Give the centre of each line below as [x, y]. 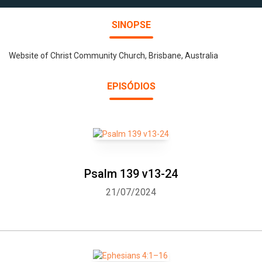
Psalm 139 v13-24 [131, 174]
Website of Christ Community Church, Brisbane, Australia [113, 56]
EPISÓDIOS [131, 86]
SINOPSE [131, 25]
